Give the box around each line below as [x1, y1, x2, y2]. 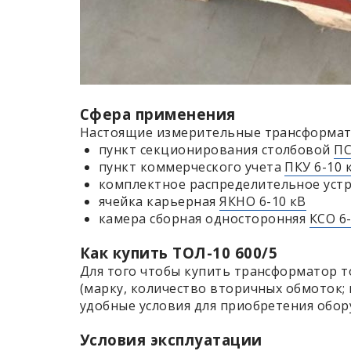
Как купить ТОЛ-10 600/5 [80, 242, 278, 262]
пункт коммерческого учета [99, 157, 285, 175]
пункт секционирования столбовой [99, 140, 335, 158]
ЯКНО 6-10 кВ [219, 192, 306, 210]
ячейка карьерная [99, 192, 220, 210]
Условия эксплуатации [80, 329, 262, 349]
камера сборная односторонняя [99, 209, 309, 227]
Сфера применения [80, 103, 236, 124]
